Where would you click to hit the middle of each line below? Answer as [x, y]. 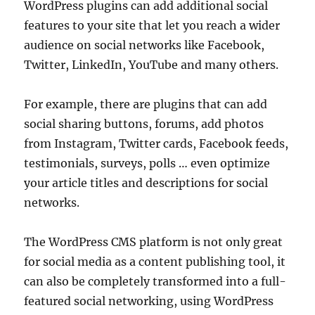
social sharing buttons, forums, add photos [144, 124]
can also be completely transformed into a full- [155, 281]
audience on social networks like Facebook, [144, 45]
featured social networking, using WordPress [149, 301]
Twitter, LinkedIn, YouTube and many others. [152, 65]
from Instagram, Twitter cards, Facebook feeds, [156, 143]
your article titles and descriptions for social [146, 183]
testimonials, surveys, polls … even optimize [147, 163]
